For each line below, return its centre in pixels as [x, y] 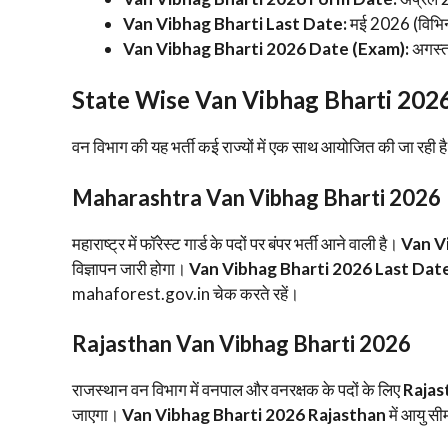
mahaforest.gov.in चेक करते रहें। [185, 293]
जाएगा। [97, 414]
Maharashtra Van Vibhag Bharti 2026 [256, 197]
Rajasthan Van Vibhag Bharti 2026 [241, 343]
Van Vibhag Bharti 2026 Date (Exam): [266, 48]
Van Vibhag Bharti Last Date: [235, 23]
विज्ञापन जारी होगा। [130, 268]
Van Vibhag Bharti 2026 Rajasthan [254, 414]
